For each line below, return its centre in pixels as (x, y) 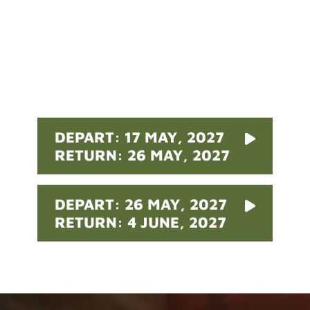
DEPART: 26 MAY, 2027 (141, 204)
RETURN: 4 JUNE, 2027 (141, 222)
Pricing (155, 64)
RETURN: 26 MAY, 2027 (143, 155)
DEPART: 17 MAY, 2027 (140, 137)
